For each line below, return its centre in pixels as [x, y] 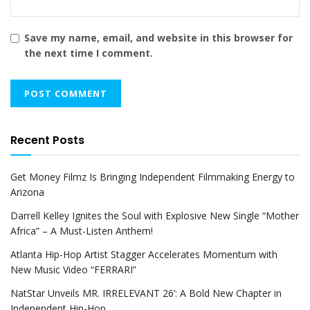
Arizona [27, 192]
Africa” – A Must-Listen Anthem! [82, 231]
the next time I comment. [89, 53]
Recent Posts [47, 140]
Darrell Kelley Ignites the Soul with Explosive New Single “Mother [155, 216]
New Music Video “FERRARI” [73, 270]
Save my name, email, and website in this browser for [158, 38]
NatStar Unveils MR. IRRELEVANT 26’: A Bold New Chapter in [146, 293]
